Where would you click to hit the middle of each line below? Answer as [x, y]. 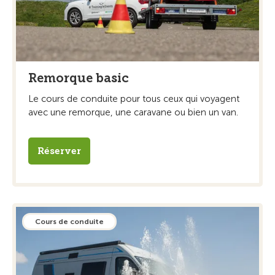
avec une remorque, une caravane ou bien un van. [133, 113]
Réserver [59, 151]
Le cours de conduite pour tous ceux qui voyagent [134, 99]
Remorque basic [79, 78]
